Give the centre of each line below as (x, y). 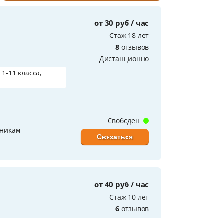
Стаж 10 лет (129, 197)
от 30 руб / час (122, 23)
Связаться (115, 136)
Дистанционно (124, 58)
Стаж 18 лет (129, 35)
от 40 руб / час (122, 184)
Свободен (125, 120)
